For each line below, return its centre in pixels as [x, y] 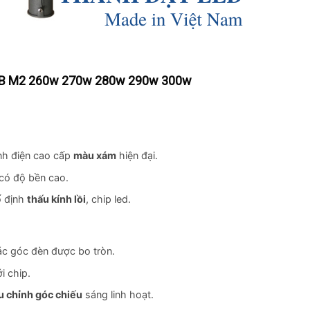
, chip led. [108, 199]
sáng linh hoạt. [118, 295]
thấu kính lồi [56, 199]
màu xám [94, 156]
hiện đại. [137, 156]
